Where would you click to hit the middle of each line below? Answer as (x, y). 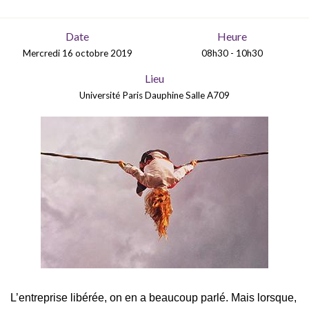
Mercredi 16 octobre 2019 (77, 53)
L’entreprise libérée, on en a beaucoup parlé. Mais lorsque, (153, 298)
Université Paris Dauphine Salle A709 (154, 95)
